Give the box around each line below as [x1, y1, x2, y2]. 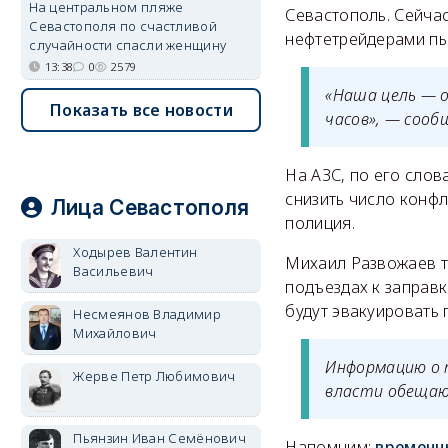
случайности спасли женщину [29, 36, 227, 54]
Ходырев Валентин [73, 243, 198, 261]
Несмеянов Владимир [73, 305, 221, 323]
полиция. [285, 212, 355, 235]
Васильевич [73, 262, 154, 280]
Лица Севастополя [50, 195, 250, 220]
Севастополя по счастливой [29, 17, 217, 35]
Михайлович [73, 324, 157, 342]
